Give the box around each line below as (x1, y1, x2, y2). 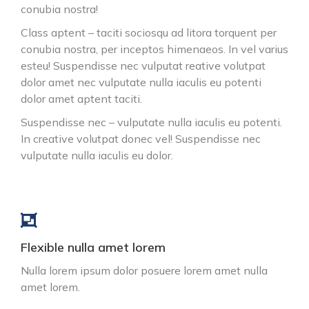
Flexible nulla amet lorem (21, 239, 166, 256)
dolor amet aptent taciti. (21, 92, 142, 106)
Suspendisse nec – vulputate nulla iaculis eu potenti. (21, 115, 282, 130)
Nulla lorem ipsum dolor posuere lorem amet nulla (21, 263, 268, 278)
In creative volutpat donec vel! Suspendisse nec (21, 132, 261, 146)
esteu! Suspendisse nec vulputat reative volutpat (21, 59, 266, 73)
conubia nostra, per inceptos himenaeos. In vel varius (21, 42, 288, 57)
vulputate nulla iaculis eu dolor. (21, 148, 173, 163)
